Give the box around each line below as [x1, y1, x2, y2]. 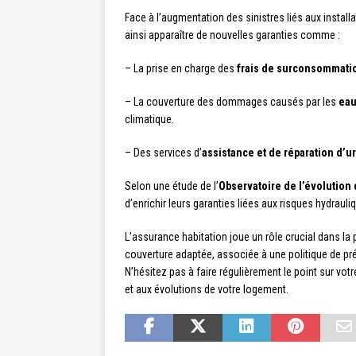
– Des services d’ [125, 146, 202, 160]
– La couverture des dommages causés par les [125, 95, 339, 109]
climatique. [125, 113, 174, 126]
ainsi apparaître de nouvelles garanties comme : [125, 29, 340, 42]
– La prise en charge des [125, 62, 237, 75]
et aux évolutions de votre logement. [125, 283, 288, 296]
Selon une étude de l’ [125, 180, 219, 193]
